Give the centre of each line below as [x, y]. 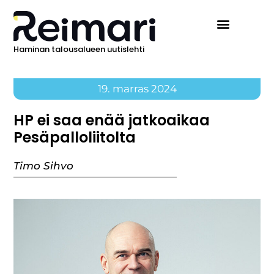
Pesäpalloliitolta [75, 138]
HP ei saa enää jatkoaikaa [112, 120]
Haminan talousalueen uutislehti [79, 50]
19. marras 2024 [137, 89]
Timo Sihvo [44, 166]
